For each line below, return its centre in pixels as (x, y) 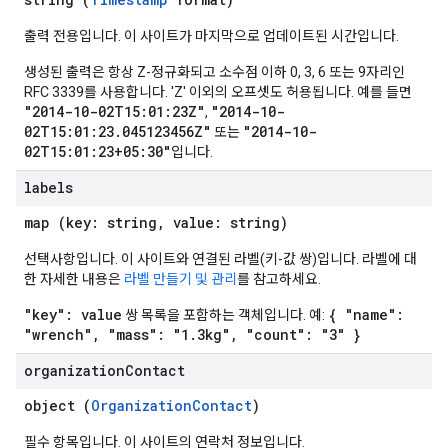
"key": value (73, 314)
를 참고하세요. (279, 279)
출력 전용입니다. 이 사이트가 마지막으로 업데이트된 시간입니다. (211, 36)
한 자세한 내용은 (74, 279)
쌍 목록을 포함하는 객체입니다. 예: (225, 315)
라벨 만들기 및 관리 (180, 279)
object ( (57, 405)
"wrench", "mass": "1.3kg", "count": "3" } (192, 334)
